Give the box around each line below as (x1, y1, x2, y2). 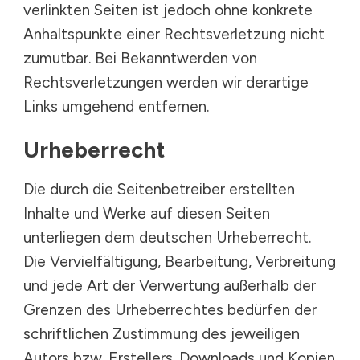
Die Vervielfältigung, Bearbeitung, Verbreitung (23, 252, 336, 271)
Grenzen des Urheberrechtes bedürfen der (23, 301, 317, 319)
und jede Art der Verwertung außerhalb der (23, 276, 316, 295)
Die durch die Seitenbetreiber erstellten (23, 180, 295, 198)
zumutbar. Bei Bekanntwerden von (23, 49, 257, 67)
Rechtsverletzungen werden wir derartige (23, 73, 309, 92)
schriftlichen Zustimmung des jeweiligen (23, 325, 300, 343)
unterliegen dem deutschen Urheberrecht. (23, 228, 311, 247)
